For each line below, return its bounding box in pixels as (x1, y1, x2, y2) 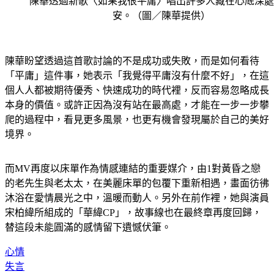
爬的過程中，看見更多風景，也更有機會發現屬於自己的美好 (5, 114, 269, 125)
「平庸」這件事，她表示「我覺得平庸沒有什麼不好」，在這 (5, 70, 269, 81)
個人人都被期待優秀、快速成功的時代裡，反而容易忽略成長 (5, 85, 269, 96)
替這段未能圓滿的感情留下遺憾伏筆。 (5, 222, 171, 233)
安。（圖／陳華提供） (113, 10, 210, 21)
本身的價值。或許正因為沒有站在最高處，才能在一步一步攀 (5, 100, 269, 111)
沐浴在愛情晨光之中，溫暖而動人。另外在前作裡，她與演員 (5, 193, 269, 204)
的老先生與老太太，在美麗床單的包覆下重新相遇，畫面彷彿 (5, 178, 269, 189)
